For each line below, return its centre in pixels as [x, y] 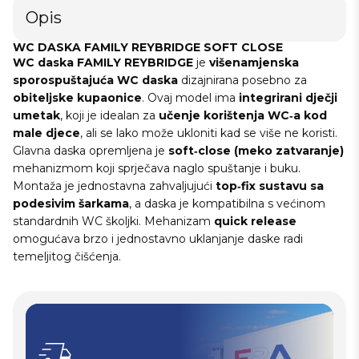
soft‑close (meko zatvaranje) [256, 151]
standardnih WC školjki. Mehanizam [113, 222]
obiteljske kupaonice [77, 98]
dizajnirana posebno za [242, 81]
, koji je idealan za [109, 116]
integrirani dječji [288, 98]
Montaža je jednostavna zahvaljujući [114, 186]
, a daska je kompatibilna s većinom [227, 204]
